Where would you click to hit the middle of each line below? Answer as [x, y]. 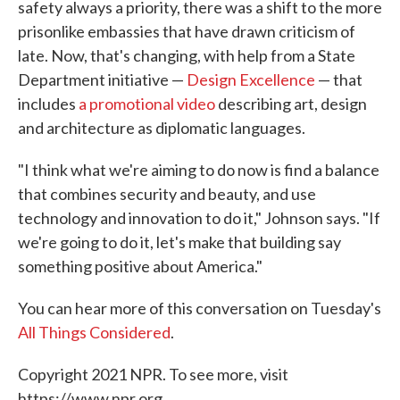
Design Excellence [251, 80]
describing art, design [291, 104]
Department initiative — [102, 80]
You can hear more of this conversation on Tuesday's [200, 308]
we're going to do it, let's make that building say [179, 242]
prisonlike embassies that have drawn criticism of [187, 32]
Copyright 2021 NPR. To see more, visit [153, 375]
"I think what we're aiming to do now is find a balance [199, 170]
